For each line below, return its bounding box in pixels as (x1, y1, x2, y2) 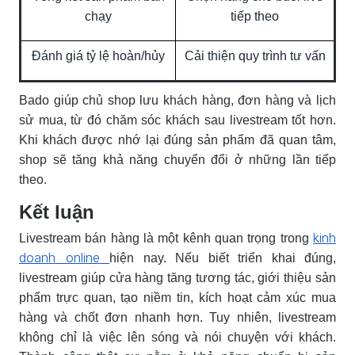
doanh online (19, 249, 100, 265)
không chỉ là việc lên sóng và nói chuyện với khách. (19, 330, 336, 344)
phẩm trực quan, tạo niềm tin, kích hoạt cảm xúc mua (19, 290, 336, 304)
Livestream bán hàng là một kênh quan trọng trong (19, 231, 313, 245)
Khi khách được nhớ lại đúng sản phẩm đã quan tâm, (19, 132, 336, 147)
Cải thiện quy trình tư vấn (184, 48, 326, 63)
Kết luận (19, 200, 94, 223)
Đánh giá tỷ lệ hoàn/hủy (32, 48, 165, 63)
